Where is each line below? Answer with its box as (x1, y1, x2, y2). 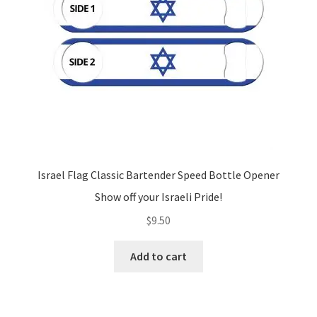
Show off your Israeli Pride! (95, 189, 222, 204)
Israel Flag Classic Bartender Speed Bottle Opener (38, 168, 279, 183)
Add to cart (130, 248, 187, 263)
